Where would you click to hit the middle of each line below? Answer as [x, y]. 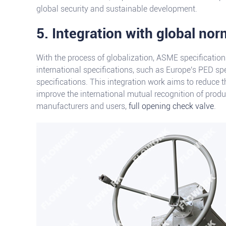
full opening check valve [171, 106]
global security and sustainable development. [117, 9]
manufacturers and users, [82, 106]
